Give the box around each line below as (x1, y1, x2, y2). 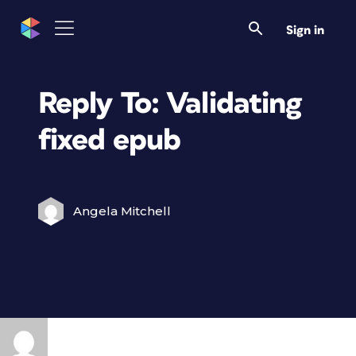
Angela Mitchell (73, 203, 171, 219)
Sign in (286, 24, 324, 37)
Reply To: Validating (38, 88, 302, 119)
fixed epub (38, 125, 181, 156)
